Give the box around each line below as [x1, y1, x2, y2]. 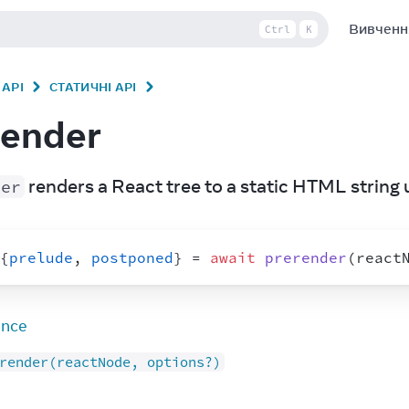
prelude [9, 248, 73, 267]
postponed [91, 248, 173, 267]
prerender [265, 248, 347, 267]
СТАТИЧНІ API [48, 79, 137, 94]
